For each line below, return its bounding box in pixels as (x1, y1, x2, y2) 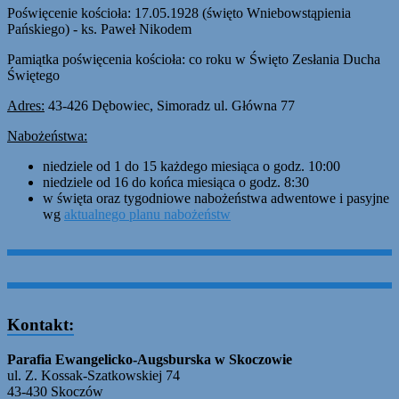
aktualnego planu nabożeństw (64, 207, 231, 223)
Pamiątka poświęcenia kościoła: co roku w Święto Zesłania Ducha (7, 52, 380, 68)
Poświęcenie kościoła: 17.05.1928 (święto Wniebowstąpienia (7, 5, 351, 21)
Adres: (7, 98, 45, 114)
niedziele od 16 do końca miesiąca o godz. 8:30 (43, 175, 309, 191)
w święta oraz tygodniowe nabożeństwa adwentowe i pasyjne (43, 191, 389, 207)
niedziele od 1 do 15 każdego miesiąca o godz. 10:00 (43, 159, 340, 175)
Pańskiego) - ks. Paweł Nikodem (7, 21, 191, 37)
